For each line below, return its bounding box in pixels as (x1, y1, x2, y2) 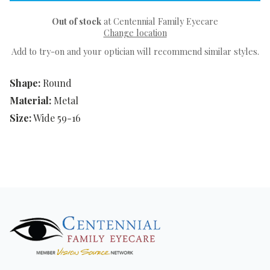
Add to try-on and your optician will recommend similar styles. (11, 45, 259, 58)
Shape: (10, 77, 40, 90)
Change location (103, 27, 167, 39)
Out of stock (52, 15, 101, 28)
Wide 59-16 (33, 111, 81, 125)
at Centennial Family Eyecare (101, 15, 218, 28)
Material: (10, 94, 51, 107)
